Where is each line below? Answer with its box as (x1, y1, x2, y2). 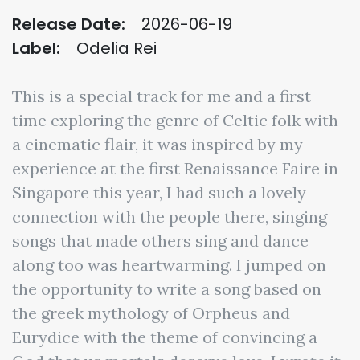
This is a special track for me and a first (12, 86, 311, 106)
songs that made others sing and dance (12, 231, 309, 251)
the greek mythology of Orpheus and (12, 303, 290, 323)
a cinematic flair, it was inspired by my (12, 134, 303, 154)
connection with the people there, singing (12, 207, 327, 227)
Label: (12, 37, 60, 59)
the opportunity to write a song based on (12, 279, 321, 299)
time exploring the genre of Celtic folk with (12, 110, 338, 130)
